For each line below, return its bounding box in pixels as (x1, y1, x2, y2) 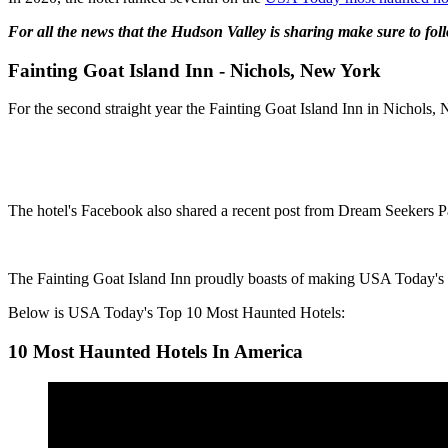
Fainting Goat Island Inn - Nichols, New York (8, 59, 381, 81)
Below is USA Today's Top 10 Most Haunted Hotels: (8, 304, 345, 322)
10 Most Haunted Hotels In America (8, 341, 303, 363)
